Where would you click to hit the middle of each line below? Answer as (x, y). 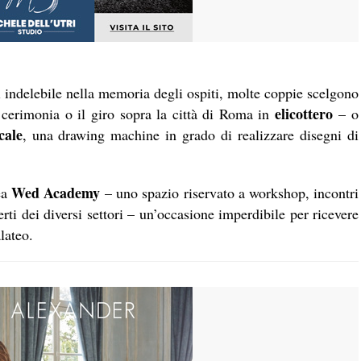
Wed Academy (56, 193)
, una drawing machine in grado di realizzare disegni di (190, 135)
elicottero (303, 114)
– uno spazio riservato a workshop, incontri (230, 193)
